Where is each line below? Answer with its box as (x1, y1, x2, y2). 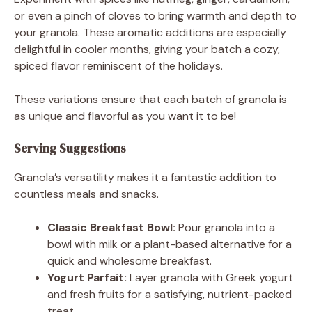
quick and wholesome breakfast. (47, 253, 212, 268)
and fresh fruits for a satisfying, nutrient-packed (47, 287, 292, 302)
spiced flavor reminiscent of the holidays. (14, 58, 223, 73)
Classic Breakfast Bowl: (47, 220, 175, 235)
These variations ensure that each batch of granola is (14, 92, 287, 107)
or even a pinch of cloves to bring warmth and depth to (14, 8, 297, 23)
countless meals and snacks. (14, 187, 159, 201)
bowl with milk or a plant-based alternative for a (47, 237, 292, 251)
